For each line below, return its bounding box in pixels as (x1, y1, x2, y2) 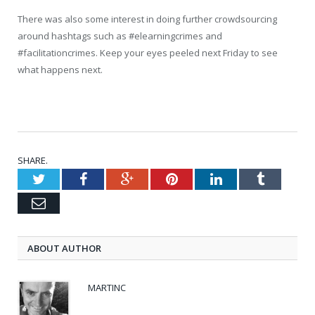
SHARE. (18, 154, 48, 167)
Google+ (133, 172, 183, 186)
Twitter (44, 172, 86, 186)
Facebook (86, 172, 141, 186)
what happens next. (18, 63, 103, 77)
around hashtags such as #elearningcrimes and (18, 30, 222, 43)
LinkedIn (221, 172, 274, 186)
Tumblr (263, 172, 306, 186)
